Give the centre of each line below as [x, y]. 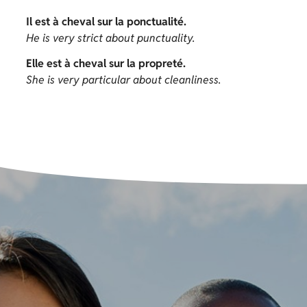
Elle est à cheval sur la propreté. [106, 64]
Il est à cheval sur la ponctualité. [106, 22]
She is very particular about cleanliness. [124, 80]
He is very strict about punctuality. [111, 38]
